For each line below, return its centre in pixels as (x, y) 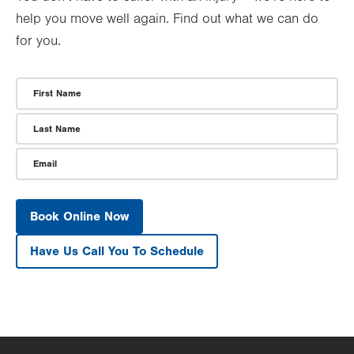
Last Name (57, 128)
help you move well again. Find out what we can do (167, 19)
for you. (38, 41)
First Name (57, 94)
